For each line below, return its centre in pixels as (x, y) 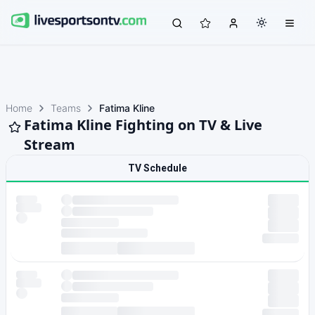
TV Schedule (157, 168)
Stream (50, 144)
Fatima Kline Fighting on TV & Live (143, 125)
